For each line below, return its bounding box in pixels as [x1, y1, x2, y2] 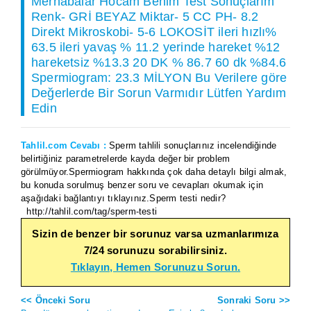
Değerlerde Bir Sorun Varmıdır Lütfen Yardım [31, 85, 287, 100]
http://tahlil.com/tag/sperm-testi [21, 205, 157, 217]
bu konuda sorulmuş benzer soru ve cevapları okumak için [21, 179, 264, 190]
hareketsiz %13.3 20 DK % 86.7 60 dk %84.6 [31, 55, 287, 69]
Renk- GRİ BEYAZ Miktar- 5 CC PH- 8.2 [31, 9, 259, 24]
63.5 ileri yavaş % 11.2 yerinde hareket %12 [31, 40, 280, 54]
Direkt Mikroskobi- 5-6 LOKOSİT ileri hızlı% [31, 24, 277, 39]
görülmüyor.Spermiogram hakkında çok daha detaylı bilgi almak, [21, 166, 287, 177]
